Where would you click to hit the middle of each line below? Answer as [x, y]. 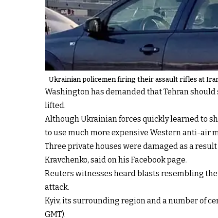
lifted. [55, 105]
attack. [57, 187]
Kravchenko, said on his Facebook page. [116, 160]
